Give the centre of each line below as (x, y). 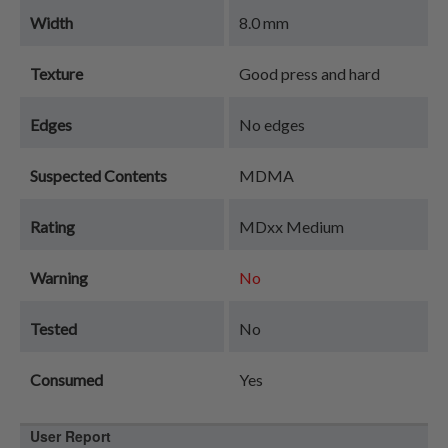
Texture (56, 73)
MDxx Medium (291, 226)
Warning (59, 277)
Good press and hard (309, 73)
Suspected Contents (98, 175)
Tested (53, 328)
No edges (272, 124)
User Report (70, 436)
